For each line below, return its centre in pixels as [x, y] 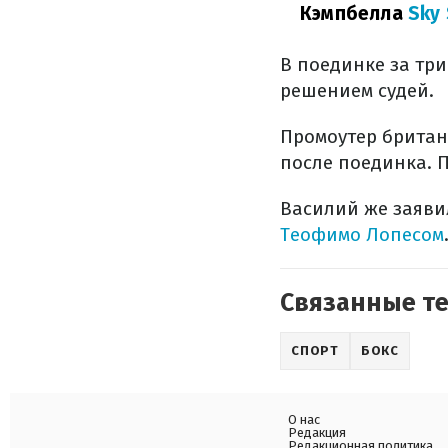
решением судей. [357, 90]
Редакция [317, 432]
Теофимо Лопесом [362, 234]
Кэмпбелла [351, 13]
